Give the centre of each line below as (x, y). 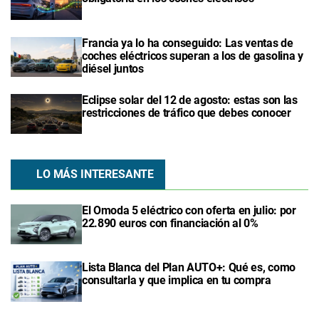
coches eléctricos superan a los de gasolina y (193, 56)
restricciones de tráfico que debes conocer (187, 113)
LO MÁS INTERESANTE (95, 174)
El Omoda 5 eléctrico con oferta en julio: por (189, 211)
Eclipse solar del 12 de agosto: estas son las (190, 100)
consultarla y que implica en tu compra (177, 281)
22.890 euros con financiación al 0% (170, 224)
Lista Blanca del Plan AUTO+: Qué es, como (189, 268)
